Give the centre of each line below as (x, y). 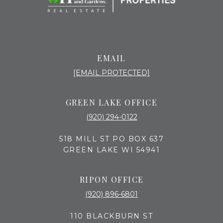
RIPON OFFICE (111, 180)
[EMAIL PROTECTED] (111, 73)
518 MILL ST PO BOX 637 (111, 139)
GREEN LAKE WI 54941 (111, 150)
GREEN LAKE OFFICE (111, 103)
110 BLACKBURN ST (111, 216)
